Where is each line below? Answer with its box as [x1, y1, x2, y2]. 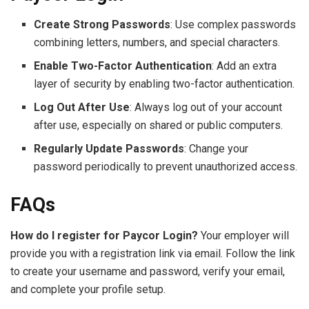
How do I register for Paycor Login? [10, 229, 198, 243]
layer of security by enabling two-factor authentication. [34, 77, 295, 91]
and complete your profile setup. [10, 283, 166, 297]
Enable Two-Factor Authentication [34, 59, 212, 73]
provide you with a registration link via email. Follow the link [10, 247, 295, 261]
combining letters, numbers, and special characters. [34, 36, 281, 50]
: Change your [184, 142, 249, 156]
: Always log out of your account [130, 101, 283, 114]
